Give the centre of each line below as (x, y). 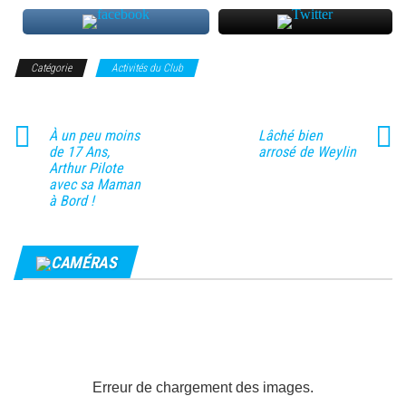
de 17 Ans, (79, 151)
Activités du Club (147, 68)
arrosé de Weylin (307, 151)
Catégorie (51, 68)
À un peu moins (94, 135)
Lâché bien (290, 135)
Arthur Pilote (86, 168)
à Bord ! (72, 200)
